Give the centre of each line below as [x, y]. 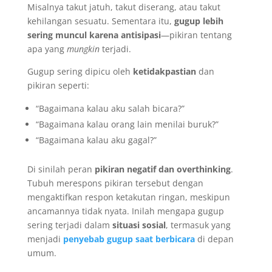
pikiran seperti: [58, 85]
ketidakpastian [164, 71]
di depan [214, 239]
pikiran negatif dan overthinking [162, 169]
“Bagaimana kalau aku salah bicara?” [110, 108]
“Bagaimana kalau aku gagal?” [96, 140]
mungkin [83, 49]
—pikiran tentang [196, 35]
